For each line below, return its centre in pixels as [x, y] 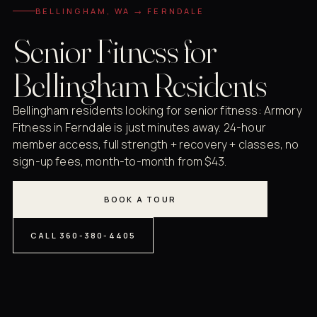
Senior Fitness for [115, 51]
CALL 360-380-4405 [83, 236]
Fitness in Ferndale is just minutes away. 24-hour [139, 128]
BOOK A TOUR [140, 200]
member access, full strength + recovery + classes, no [156, 145]
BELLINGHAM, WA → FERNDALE [120, 11]
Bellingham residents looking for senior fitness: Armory [157, 111]
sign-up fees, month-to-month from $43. [120, 162]
